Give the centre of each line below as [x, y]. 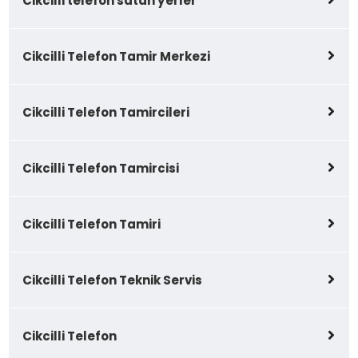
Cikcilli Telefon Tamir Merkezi [117, 57]
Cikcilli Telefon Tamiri [92, 225]
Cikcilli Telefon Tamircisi [101, 169]
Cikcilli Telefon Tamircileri [106, 113]
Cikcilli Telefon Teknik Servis [113, 280]
